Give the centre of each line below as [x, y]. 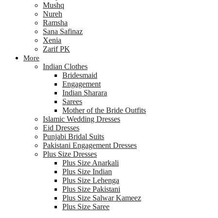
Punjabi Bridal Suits [73, 136]
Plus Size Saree [86, 207]
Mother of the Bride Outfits [104, 110]
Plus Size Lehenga [91, 180]
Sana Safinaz [63, 31]
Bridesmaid [80, 75]
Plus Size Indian [87, 172]
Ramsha [55, 23]
